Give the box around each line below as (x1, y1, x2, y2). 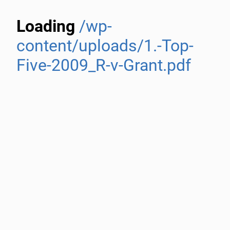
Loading (16, 16, 79, 36)
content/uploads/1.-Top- (16, 36, 194, 55)
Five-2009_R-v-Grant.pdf (16, 55, 191, 75)
